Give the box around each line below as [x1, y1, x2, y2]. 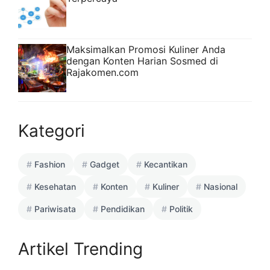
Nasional [204, 181, 237, 192]
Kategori [18, 120, 85, 141]
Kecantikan [144, 159, 187, 169]
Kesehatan [34, 181, 76, 192]
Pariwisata [34, 203, 76, 214]
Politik [169, 203, 193, 214]
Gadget [90, 159, 119, 169]
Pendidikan [101, 203, 145, 214]
